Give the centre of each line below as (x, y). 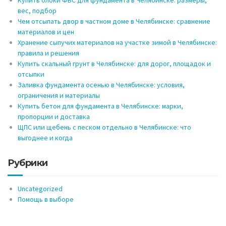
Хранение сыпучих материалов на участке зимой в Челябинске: (117, 43)
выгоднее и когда (45, 138)
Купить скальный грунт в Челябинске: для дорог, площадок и (114, 64)
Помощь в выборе (46, 200)
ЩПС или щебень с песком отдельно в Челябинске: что (104, 127)
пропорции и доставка (54, 117)
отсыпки (31, 74)
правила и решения (48, 53)
